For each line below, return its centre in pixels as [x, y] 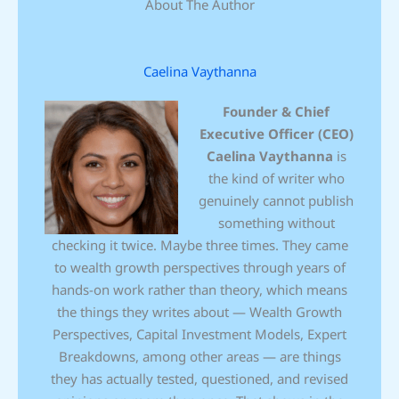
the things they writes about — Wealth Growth [199, 312]
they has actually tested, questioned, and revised [199, 379]
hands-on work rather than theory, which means [199, 290]
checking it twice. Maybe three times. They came [199, 245]
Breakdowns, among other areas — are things [199, 357]
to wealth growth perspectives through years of [199, 268]
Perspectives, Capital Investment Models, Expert [199, 334]
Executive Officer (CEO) [276, 134]
